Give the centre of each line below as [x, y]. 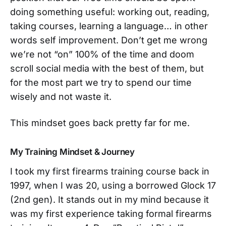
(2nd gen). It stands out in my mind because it [109, 199]
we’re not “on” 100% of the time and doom [102, 54]
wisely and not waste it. [62, 96]
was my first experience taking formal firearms [111, 213]
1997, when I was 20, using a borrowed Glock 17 [113, 185]
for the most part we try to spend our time [101, 82]
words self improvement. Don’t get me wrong [109, 40]
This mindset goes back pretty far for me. [101, 123]
